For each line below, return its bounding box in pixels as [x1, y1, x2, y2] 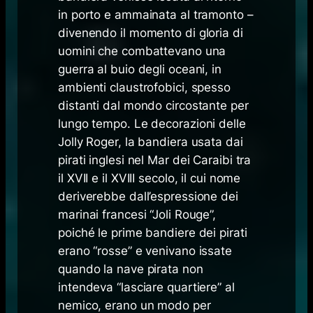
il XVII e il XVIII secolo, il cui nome [58, 170, 241, 185]
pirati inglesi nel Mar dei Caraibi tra [58, 152, 252, 167]
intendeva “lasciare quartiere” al [58, 279, 235, 294]
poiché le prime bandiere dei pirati [58, 225, 247, 240]
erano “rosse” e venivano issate [58, 243, 232, 258]
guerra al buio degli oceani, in [58, 61, 221, 76]
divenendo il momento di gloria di [58, 25, 243, 40]
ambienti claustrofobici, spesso [58, 80, 231, 94]
